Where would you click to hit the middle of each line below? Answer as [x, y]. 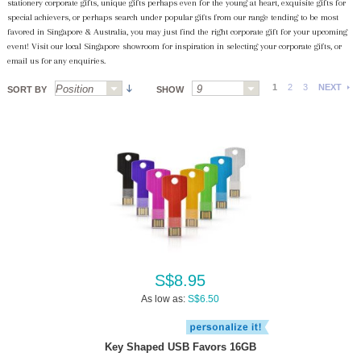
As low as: [164, 299]
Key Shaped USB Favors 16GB [180, 347]
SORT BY [27, 89]
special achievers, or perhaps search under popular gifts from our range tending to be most [172, 17]
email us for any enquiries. [56, 61]
